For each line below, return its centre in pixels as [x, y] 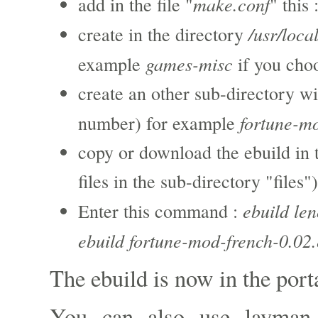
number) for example [159, 123]
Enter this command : [160, 211]
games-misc [189, 64]
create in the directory [163, 34]
